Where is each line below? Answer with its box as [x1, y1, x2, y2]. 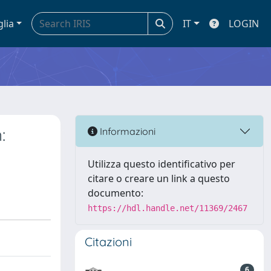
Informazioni [97, 125, 155, 137]
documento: [88, 186, 143, 200]
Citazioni [85, 234, 132, 249]
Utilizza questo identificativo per [88, 157, 235, 171]
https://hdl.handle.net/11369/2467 [88, 203, 247, 213]
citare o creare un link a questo [88, 172, 230, 185]
